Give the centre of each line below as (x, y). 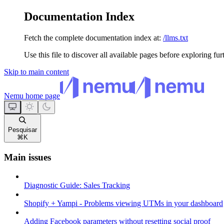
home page (42, 95)
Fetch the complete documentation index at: (92, 37)
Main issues (27, 157)
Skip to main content (36, 71)
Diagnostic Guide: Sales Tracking (77, 185)
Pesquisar (22, 129)
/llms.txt (175, 37)
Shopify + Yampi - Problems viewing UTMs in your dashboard (123, 203)
